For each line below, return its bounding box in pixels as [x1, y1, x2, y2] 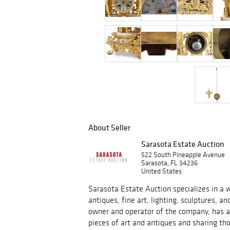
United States [141, 167, 182, 176]
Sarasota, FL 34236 [141, 159, 198, 167]
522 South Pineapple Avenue [141, 150, 225, 159]
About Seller [88, 122, 130, 132]
